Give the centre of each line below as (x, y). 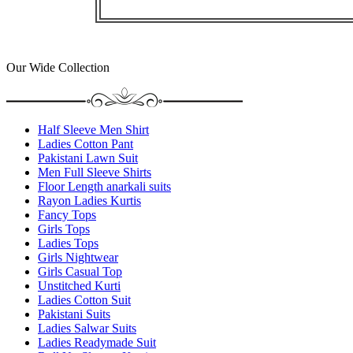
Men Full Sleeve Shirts (95, 172)
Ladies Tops (68, 243)
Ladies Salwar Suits (87, 328)
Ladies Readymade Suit (97, 342)
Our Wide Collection (58, 67)
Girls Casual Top (80, 271)
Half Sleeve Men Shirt (93, 129)
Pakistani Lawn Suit (88, 158)
